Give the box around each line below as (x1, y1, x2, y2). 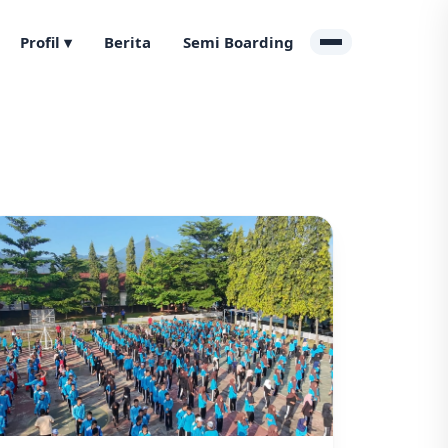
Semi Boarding (183, 32, 294, 52)
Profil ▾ (20, 32, 72, 52)
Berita (104, 32, 151, 52)
